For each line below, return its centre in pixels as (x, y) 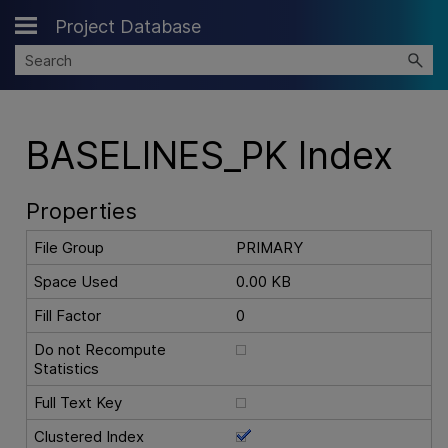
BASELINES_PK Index (209, 155)
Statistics (67, 369)
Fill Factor (68, 316)
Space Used (76, 282)
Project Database (128, 26)
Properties (81, 211)
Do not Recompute (100, 350)
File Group (69, 248)
